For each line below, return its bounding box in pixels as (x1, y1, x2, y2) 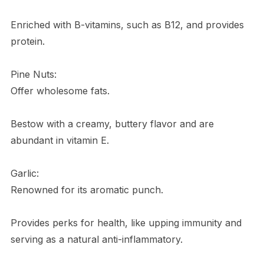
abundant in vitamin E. (10, 134, 109, 146)
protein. (10, 35, 45, 47)
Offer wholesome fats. (10, 84, 110, 97)
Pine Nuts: (10, 68, 57, 80)
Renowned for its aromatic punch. (10, 183, 163, 196)
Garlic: (10, 167, 39, 179)
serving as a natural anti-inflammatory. (10, 233, 183, 245)
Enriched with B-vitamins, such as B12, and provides (10, 18, 244, 31)
